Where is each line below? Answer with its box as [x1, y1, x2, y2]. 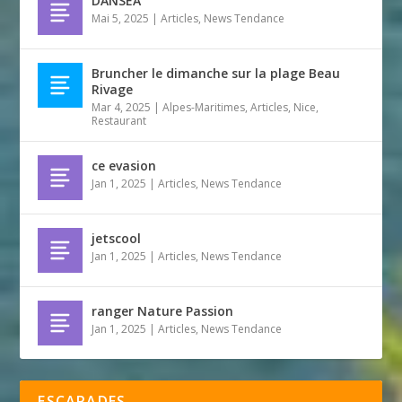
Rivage [92, 80, 134, 98]
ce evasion [92, 156, 157, 174]
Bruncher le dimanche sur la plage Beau [92, 64, 341, 82]
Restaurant [92, 112, 147, 128]
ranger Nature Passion [92, 301, 234, 319]
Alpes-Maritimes [162, 99, 246, 115]
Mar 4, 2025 [92, 99, 152, 115]
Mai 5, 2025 [92, 10, 150, 26]
